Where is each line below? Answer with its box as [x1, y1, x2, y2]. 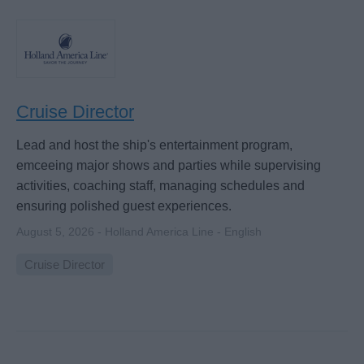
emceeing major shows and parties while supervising [16, 158, 321, 173]
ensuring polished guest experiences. [16, 199, 232, 214]
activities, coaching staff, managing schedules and [16, 179, 305, 193]
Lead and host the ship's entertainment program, [16, 138, 292, 153]
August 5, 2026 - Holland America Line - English [16, 225, 262, 238]
